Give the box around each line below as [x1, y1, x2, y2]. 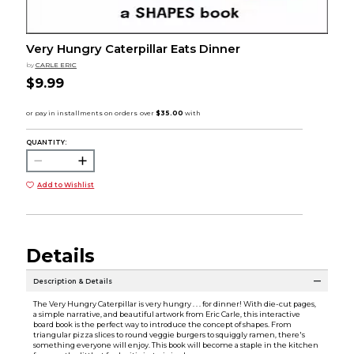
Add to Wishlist [37, 180, 95, 189]
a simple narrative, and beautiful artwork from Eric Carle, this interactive [32, 310, 300, 319]
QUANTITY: [25, 137, 66, 146]
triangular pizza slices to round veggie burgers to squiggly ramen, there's [32, 330, 305, 340]
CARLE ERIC [35, 61, 77, 70]
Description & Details [32, 277, 112, 285]
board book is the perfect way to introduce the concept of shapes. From [32, 320, 292, 330]
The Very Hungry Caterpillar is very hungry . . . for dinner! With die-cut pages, [32, 299, 316, 309]
